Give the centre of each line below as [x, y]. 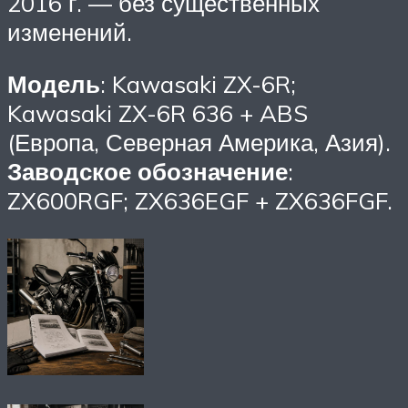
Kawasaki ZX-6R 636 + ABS [158, 113]
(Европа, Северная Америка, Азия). [199, 143]
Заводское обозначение [148, 172]
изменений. [70, 31]
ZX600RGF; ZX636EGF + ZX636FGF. [200, 201]
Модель [54, 84]
